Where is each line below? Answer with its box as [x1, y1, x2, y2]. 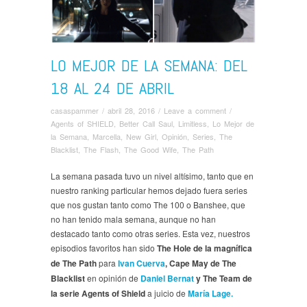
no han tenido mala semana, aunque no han [51, 213, 216, 225]
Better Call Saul [119, 118, 173, 130]
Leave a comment [164, 105, 226, 116]
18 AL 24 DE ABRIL [51, 77, 174, 99]
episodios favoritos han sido [51, 242, 157, 254]
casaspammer [51, 105, 99, 116]
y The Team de [194, 272, 252, 285]
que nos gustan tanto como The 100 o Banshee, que [51, 199, 245, 211]
